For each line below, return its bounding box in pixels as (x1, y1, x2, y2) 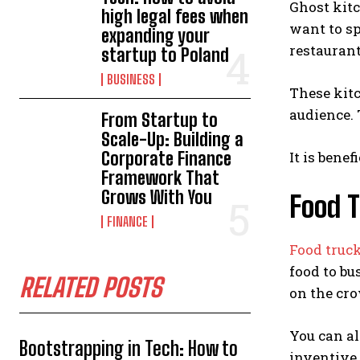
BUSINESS (107, 72, 156, 87)
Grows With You (101, 186, 213, 208)
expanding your (101, 25, 211, 47)
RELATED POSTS (19, 272, 162, 303)
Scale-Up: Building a (101, 129, 244, 150)
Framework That (101, 167, 220, 189)
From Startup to (101, 109, 219, 131)
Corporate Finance (101, 148, 232, 170)
